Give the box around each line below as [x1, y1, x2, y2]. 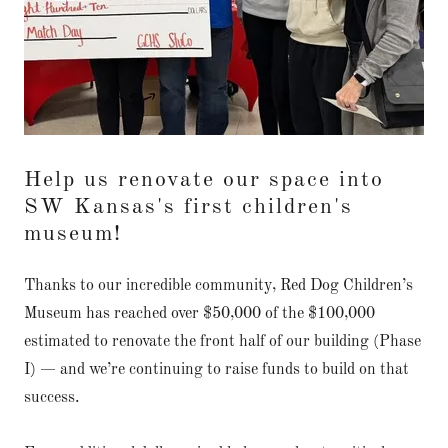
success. [24, 390, 79, 406]
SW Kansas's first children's [24, 196, 353, 218]
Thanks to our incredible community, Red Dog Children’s [24, 278, 413, 294]
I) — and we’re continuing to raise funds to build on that [24, 362, 409, 378]
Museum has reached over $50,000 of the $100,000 [24, 306, 375, 322]
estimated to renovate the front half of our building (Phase [24, 334, 421, 350]
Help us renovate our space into [24, 169, 384, 191]
